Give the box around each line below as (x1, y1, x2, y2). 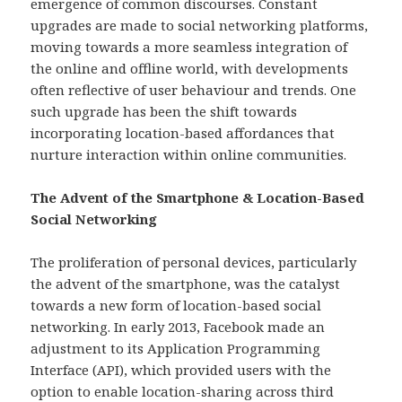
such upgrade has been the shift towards (31, 101, 298, 120)
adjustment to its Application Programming (31, 338, 321, 357)
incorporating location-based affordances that (31, 123, 336, 142)
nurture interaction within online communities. (31, 144, 347, 163)
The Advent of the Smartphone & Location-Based (31, 188, 365, 206)
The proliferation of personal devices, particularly (31, 252, 357, 271)
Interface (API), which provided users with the (31, 360, 332, 379)
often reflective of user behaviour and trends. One (31, 80, 357, 99)
